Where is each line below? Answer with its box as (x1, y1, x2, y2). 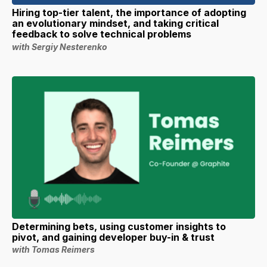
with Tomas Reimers (12, 244, 95, 255)
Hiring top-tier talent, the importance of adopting (12, 7, 246, 19)
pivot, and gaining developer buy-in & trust (12, 231, 215, 243)
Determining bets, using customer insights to (12, 220, 226, 232)
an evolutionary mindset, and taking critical (12, 17, 219, 30)
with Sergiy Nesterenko (12, 42, 107, 52)
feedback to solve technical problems (12, 28, 191, 41)
